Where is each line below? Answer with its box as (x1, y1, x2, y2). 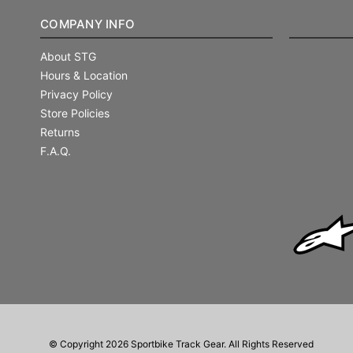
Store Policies (40, 106, 110, 120)
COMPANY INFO (40, 16, 135, 32)
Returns (40, 124, 80, 139)
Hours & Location (40, 68, 128, 82)
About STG (40, 49, 96, 63)
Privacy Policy (40, 87, 113, 101)
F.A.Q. (40, 143, 71, 158)
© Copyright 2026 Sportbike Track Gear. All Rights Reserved (48, 337, 314, 350)
